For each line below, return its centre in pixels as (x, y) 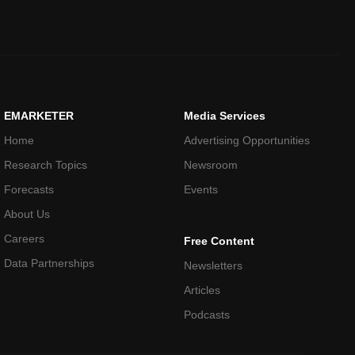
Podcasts (206, 315)
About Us (27, 214)
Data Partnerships (50, 263)
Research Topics (46, 165)
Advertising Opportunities (246, 141)
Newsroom (210, 165)
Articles (202, 290)
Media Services (224, 116)
